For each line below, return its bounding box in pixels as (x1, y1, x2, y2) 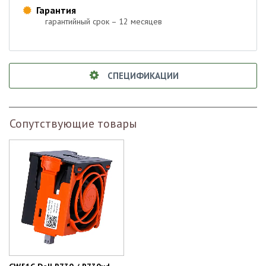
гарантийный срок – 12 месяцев (45, 15, 162, 27)
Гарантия (36, 4, 76, 16)
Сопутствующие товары (9, 115, 137, 131)
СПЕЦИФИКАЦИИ (107, 69, 179, 81)
